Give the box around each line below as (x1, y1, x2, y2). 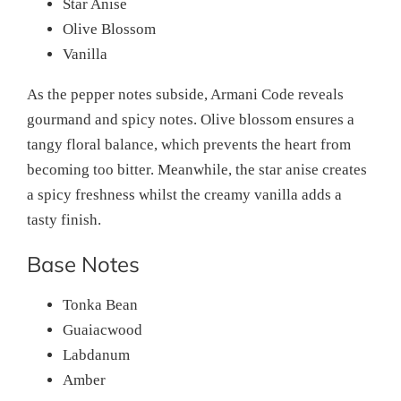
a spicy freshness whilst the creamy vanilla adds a (27, 185, 342, 203)
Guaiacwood (63, 320, 142, 338)
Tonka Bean (63, 295, 138, 313)
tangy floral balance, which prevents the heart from (27, 135, 351, 153)
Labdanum (63, 346, 130, 363)
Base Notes (27, 250, 140, 277)
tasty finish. (27, 210, 101, 228)
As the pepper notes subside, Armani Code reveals (27, 85, 344, 103)
